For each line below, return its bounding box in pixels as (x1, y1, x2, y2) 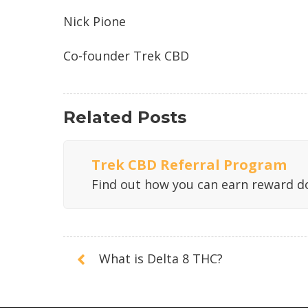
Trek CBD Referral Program (91, 155, 287, 174)
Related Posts (63, 107, 186, 127)
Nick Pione (63, 12, 126, 30)
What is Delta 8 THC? (99, 250, 223, 267)
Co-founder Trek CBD (63, 47, 189, 64)
